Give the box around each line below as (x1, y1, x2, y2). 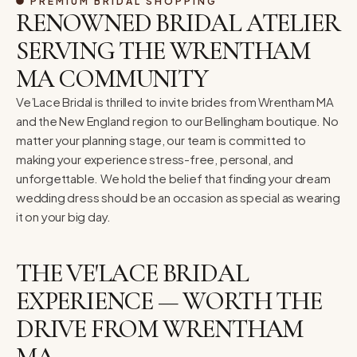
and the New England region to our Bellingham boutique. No (16, 112, 339, 128)
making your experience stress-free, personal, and (16, 151, 294, 167)
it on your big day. (16, 208, 112, 224)
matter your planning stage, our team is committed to (16, 131, 306, 147)
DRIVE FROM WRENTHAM (16, 312, 304, 344)
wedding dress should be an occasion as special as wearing (16, 189, 340, 205)
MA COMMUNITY (16, 62, 208, 94)
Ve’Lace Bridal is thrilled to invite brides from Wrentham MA (16, 93, 334, 109)
